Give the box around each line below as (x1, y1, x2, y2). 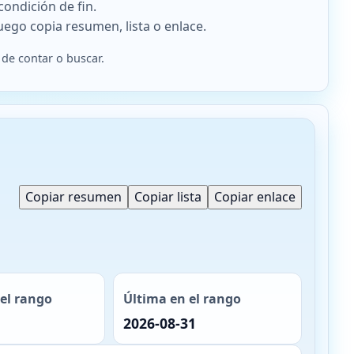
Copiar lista (134, 188, 201, 206)
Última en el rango (123, 290, 242, 308)
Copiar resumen (25, 188, 122, 206)
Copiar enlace (214, 188, 296, 206)
